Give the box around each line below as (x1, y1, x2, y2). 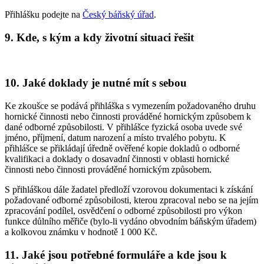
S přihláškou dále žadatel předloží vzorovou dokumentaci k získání (5, 184, 253, 195)
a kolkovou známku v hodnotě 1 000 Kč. (5, 227, 157, 237)
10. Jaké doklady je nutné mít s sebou (5, 77, 187, 90)
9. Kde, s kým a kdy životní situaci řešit (5, 31, 194, 44)
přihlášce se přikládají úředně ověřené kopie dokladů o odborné (5, 143, 240, 154)
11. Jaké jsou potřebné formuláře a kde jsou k (5, 248, 227, 261)
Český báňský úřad (82, 9, 154, 20)
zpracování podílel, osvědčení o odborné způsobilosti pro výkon (5, 206, 242, 216)
